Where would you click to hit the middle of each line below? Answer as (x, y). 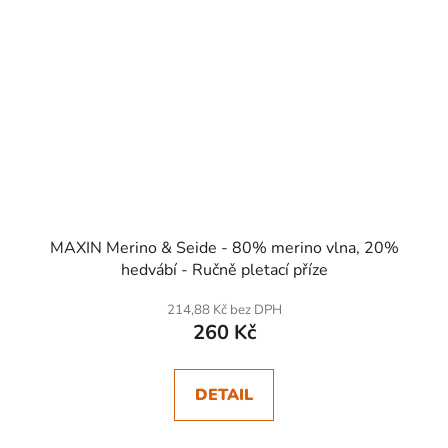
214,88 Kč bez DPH (224, 309)
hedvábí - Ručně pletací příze (224, 269)
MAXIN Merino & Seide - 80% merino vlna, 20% (224, 247)
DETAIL (224, 394)
